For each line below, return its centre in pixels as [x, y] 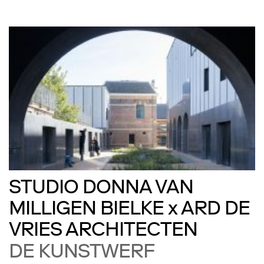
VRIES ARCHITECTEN [103, 232]
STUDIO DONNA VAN [101, 190]
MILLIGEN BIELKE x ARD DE [129, 211]
